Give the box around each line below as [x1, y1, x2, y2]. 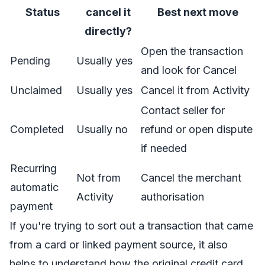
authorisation [141, 190, 204, 203]
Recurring [10, 162, 57, 174]
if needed [141, 142, 187, 154]
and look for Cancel [141, 64, 237, 76]
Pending [10, 54, 50, 67]
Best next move [157, 6, 238, 18]
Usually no [76, 123, 128, 135]
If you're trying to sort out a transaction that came [9, 219, 253, 232]
